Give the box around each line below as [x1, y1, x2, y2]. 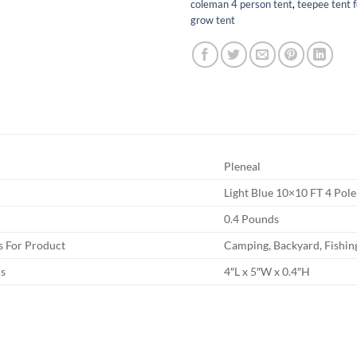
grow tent [190, 13, 235, 26]
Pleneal [224, 159, 261, 174]
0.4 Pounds [224, 212, 280, 226]
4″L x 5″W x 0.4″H [224, 265, 311, 279]
